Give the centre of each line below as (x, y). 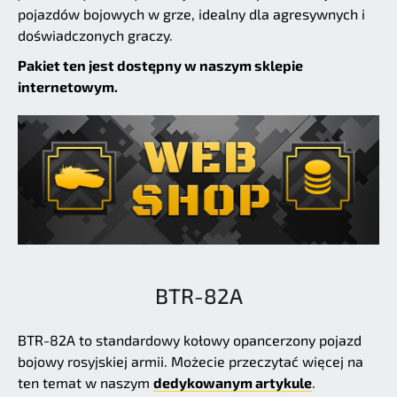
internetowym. (68, 86)
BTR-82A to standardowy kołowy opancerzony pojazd (190, 340)
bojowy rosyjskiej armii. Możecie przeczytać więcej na (191, 362)
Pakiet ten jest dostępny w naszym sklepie (160, 65)
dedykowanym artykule (233, 383)
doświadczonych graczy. (95, 35)
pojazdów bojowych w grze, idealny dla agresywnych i (191, 13)
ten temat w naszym (86, 383)
